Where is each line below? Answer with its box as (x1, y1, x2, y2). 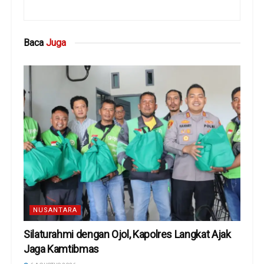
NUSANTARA (33, 206, 77, 214)
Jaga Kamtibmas (24, 242, 99, 255)
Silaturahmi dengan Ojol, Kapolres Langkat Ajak (24, 227, 231, 240)
